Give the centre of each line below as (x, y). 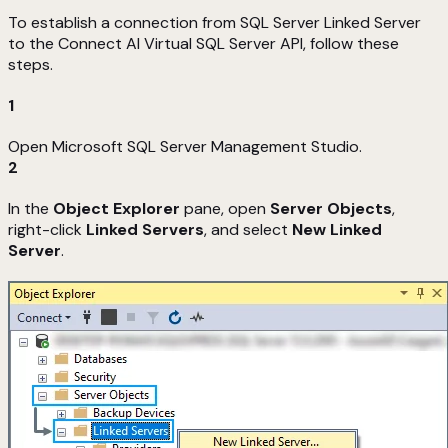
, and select (248, 230)
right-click (47, 230)
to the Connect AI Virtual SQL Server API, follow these (203, 44)
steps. (30, 65)
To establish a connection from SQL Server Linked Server (214, 23)
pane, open (225, 209)
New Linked (337, 230)
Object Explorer (116, 209)
